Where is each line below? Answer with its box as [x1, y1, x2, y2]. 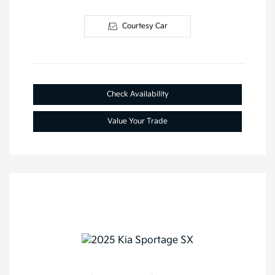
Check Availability [106, 90, 169, 99]
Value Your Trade [107, 117, 168, 126]
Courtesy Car [122, 21, 168, 31]
